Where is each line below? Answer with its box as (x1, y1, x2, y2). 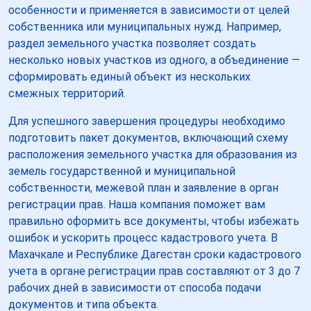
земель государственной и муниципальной (8, 164, 235, 178)
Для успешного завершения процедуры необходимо (8, 114, 285, 128)
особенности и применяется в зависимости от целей (8, 3, 289, 17)
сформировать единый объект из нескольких (8, 69, 251, 83)
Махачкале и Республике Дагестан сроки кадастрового (8, 247, 301, 261)
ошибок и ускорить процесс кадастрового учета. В (8, 230, 278, 244)
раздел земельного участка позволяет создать (8, 36, 256, 50)
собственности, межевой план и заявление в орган (8, 180, 278, 194)
